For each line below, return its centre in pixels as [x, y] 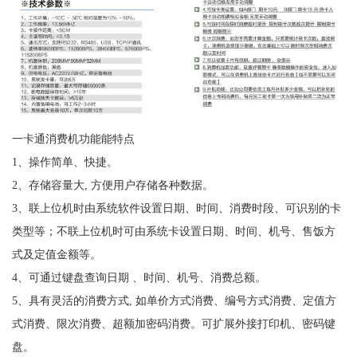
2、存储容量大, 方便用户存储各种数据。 [112, 185]
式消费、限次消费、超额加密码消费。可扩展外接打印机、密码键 [173, 324]
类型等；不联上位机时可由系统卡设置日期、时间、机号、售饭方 [173, 231]
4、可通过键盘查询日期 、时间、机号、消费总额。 [139, 278]
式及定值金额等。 [56, 255]
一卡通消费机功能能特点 [75, 139]
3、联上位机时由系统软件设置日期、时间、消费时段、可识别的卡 [176, 208]
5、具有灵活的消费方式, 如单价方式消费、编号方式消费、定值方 [174, 301]
